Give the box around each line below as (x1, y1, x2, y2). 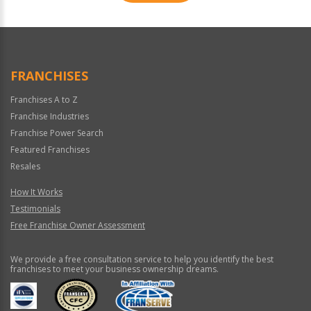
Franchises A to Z (10, 94, 78, 106)
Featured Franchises (10, 144, 90, 156)
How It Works (10, 186, 62, 199)
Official (9, 20, 40, 34)
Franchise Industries (10, 110, 89, 123)
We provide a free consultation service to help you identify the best (10, 253, 274, 266)
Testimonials (10, 203, 60, 215)
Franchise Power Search (10, 127, 103, 140)
